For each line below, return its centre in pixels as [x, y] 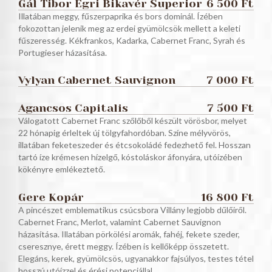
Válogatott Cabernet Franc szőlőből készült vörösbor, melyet [133, 121]
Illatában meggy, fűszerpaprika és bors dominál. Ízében [121, 16]
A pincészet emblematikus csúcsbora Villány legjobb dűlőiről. [132, 209]
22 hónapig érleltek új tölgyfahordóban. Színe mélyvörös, [124, 133]
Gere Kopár [51, 197]
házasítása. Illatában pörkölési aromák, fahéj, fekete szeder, [129, 234]
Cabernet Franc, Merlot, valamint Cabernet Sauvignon [120, 222]
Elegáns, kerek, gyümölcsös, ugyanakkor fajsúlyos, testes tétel [136, 258]
